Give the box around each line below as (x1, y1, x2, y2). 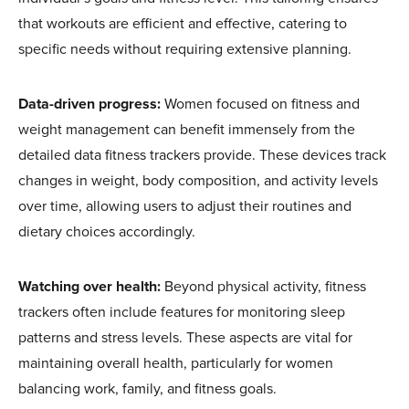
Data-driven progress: (18, 94, 161, 113)
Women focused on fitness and (161, 94, 360, 113)
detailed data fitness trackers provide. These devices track (18, 145, 386, 164)
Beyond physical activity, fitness (161, 277, 366, 296)
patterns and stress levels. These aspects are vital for (18, 328, 352, 347)
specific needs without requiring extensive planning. (18, 39, 351, 58)
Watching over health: (18, 277, 161, 296)
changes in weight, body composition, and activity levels (18, 171, 378, 190)
